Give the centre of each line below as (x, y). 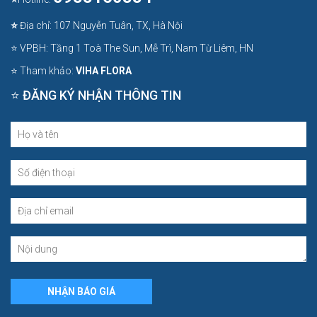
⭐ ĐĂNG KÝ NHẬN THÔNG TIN (96, 96)
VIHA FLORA (104, 71)
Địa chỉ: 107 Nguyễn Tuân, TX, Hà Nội (100, 26)
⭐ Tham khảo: (43, 71)
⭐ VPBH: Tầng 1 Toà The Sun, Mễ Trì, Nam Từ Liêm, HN (132, 48)
